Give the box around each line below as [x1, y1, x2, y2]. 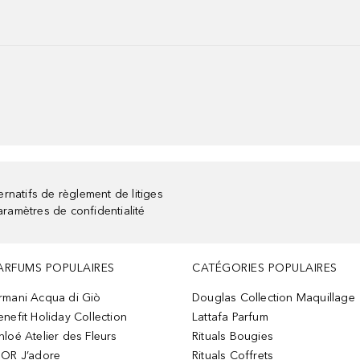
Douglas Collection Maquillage [192, 291, 355, 305]
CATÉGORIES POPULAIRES [192, 261, 337, 275]
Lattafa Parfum [192, 310, 268, 324]
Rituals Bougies [192, 329, 273, 343]
